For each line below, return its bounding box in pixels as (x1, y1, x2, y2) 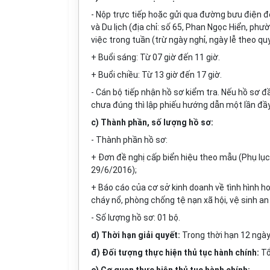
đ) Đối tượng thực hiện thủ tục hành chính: (91, 248, 259, 257)
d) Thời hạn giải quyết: (91, 230, 180, 240)
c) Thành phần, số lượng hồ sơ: (91, 118, 213, 127)
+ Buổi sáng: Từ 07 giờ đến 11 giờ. (91, 52, 220, 62)
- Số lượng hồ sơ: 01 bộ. (91, 213, 180, 222)
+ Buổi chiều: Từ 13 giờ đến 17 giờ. (91, 70, 222, 80)
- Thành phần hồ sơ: (91, 135, 168, 145)
